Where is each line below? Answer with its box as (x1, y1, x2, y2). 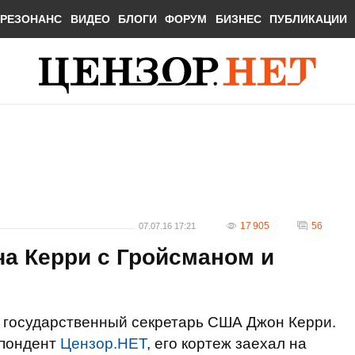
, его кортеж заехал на (147, 335, 307, 352)
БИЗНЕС (215, 13, 261, 25)
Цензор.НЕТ (60, 335, 147, 352)
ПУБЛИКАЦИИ (269, 13, 348, 25)
